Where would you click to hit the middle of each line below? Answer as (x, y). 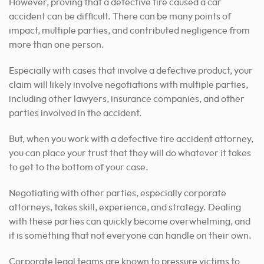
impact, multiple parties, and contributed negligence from (129, 30)
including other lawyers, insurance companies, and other (127, 99)
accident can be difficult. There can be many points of (120, 16)
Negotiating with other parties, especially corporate (118, 193)
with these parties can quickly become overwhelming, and (130, 221)
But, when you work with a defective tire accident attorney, (131, 139)
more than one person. (57, 44)
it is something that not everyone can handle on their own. (130, 235)
